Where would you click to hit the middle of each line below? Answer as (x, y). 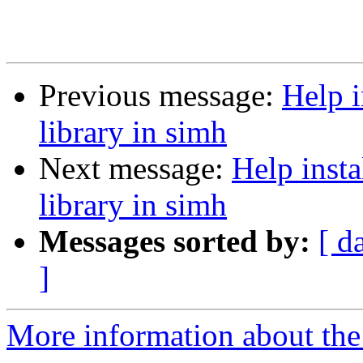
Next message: (135, 169)
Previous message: (160, 96)
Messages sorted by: (175, 241)
